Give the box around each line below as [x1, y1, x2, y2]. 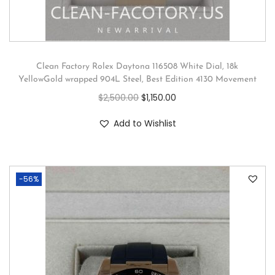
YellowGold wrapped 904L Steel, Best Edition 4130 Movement [18, 75, 257, 84]
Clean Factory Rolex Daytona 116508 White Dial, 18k [36, 62, 239, 71]
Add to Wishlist [114, 117, 177, 130]
